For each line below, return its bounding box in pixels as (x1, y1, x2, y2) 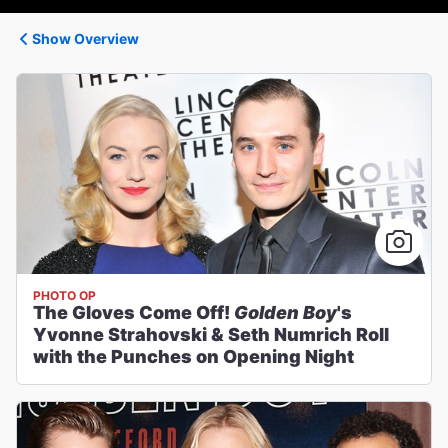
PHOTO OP (33, 288, 96, 303)
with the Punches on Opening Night (33, 346, 354, 367)
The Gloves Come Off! (33, 302, 234, 323)
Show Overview (32, 30, 139, 47)
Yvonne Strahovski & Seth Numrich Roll (33, 324, 389, 345)
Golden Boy (234, 302, 337, 323)
